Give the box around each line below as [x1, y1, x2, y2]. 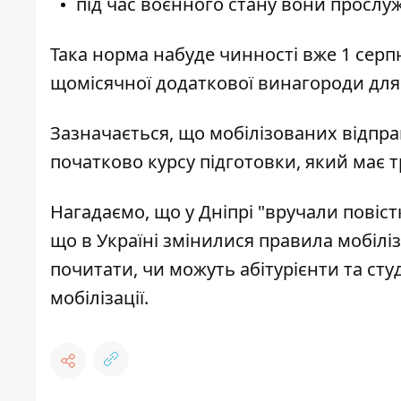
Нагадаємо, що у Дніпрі [50, 200, 258, 225]
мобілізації [50, 286, 144, 311]
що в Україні [50, 228, 163, 253]
